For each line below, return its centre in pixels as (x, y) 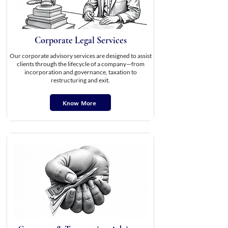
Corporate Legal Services (80, 40)
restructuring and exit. (80, 80)
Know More (79, 103)
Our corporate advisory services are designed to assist (80, 56)
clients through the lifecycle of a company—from (80, 64)
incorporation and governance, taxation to (80, 72)
